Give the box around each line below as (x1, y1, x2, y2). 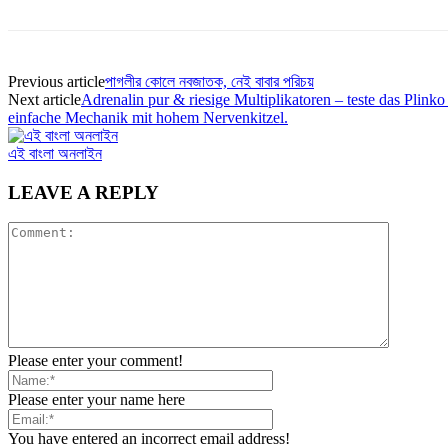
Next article (8, 90, 81, 108)
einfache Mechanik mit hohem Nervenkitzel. (8, 108, 288, 126)
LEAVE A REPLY (8, 181, 159, 203)
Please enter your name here (8, 391, 185, 409)
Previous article (8, 72, 105, 90)
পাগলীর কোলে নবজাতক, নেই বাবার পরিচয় (105, 72, 314, 90)
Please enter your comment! (8, 352, 183, 370)
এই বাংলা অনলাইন (8, 144, 102, 162)
